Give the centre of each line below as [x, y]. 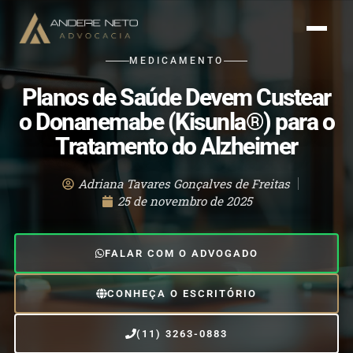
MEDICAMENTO [176, 61]
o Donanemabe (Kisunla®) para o [176, 122]
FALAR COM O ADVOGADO [182, 253]
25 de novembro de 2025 [184, 201]
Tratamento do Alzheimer [176, 147]
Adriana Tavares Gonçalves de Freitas [184, 184]
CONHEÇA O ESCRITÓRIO [182, 294]
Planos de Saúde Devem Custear [176, 98]
